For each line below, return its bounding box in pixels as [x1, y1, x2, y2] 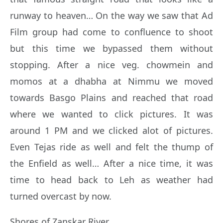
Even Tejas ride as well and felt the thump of [10, 141, 213, 153]
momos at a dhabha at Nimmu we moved [10, 75, 213, 88]
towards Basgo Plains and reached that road [10, 92, 213, 104]
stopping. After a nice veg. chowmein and [10, 59, 213, 71]
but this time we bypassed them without [10, 42, 213, 55]
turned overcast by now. [10, 190, 111, 203]
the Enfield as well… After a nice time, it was [10, 157, 213, 170]
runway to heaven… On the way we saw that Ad [10, 9, 213, 22]
